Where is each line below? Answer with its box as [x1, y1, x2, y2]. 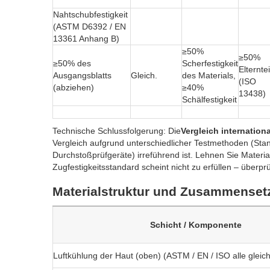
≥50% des [53, 58, 91, 69]
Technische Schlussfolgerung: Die [52, 126, 181, 136]
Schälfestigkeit [182, 95, 237, 105]
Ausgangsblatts [53, 71, 111, 81]
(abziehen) [53, 83, 94, 93]
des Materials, [182, 71, 236, 81]
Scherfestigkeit [182, 58, 238, 69]
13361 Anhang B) [53, 34, 119, 44]
